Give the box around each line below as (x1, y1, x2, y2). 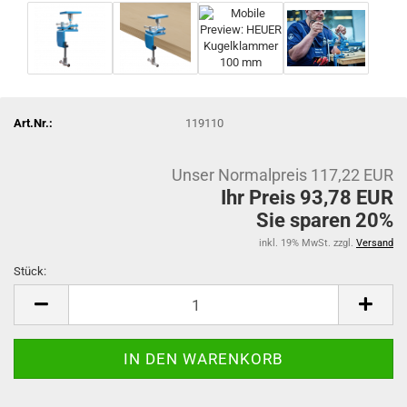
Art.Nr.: (14, 115, 53, 130)
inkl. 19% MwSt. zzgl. (259, 237, 356, 249)
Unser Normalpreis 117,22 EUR (172, 165, 393, 184)
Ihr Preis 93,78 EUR (221, 186, 393, 209)
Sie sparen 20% (256, 209, 393, 232)
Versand (356, 237, 393, 249)
